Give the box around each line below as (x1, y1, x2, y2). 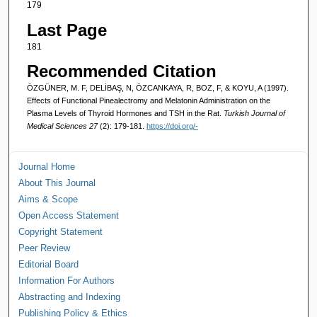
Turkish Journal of (223, 109, 285, 118)
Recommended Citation (26, 62, 217, 81)
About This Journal (18, 177, 96, 188)
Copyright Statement (18, 226, 103, 237)
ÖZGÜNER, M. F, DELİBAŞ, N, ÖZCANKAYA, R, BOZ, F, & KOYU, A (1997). (26, 83, 289, 93)
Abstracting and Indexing (18, 291, 121, 302)
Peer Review (18, 242, 71, 253)
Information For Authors (18, 275, 115, 286)
